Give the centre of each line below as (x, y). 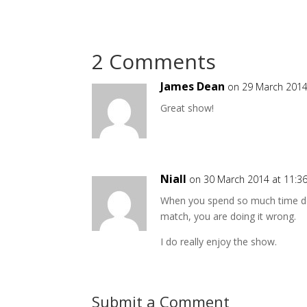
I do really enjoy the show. (219, 242)
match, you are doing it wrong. (229, 217)
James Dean (193, 87)
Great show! (187, 108)
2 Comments (154, 62)
